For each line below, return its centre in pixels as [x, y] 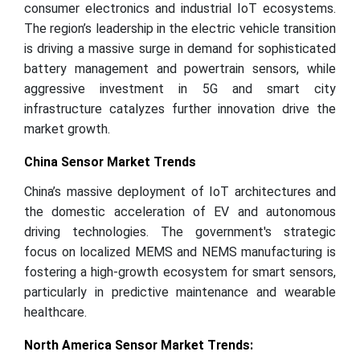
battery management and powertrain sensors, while [180, 69]
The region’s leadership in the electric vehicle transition [180, 29]
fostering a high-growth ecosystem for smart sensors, [180, 272]
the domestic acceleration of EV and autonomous [180, 212]
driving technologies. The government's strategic [180, 232]
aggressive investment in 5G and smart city [180, 89]
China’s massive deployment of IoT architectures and [180, 192]
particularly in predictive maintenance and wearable [180, 292]
